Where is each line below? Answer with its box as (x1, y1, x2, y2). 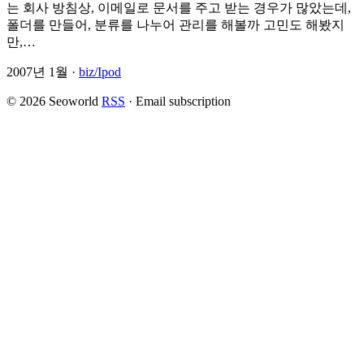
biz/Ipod (79, 65, 121, 80)
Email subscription (136, 94, 231, 109)
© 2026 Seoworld (6, 94, 98, 109)
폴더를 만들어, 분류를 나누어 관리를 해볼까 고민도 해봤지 (6, 18, 344, 32)
